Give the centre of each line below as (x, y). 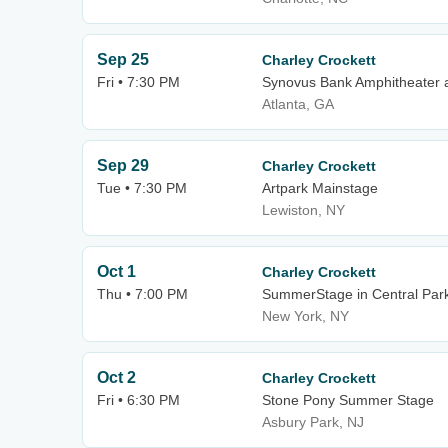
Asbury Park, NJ (313, 422)
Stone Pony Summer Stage (348, 400)
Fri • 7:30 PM (138, 82)
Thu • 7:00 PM (142, 294)
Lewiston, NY (303, 210)
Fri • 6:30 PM (138, 400)
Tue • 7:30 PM (142, 188)
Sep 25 (123, 59)
